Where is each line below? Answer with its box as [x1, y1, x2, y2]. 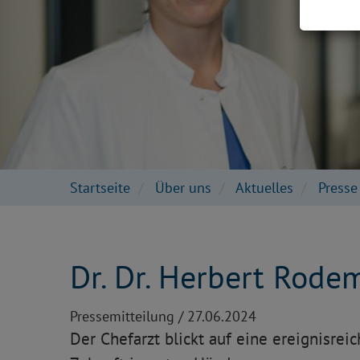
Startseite [70, 178, 130, 197]
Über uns [155, 178, 211, 197]
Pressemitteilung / [70, 306, 187, 325]
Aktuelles [235, 178, 293, 197]
